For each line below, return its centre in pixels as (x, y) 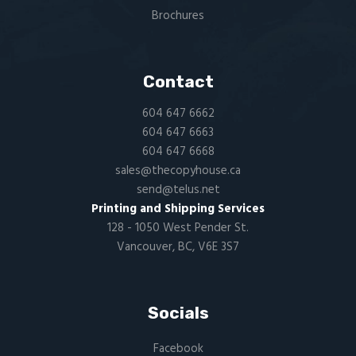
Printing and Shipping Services (178, 209)
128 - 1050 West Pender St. (178, 228)
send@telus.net (178, 190)
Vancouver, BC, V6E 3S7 (178, 248)
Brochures (178, 16)
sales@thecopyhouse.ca (178, 171)
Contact (178, 82)
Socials (178, 313)
